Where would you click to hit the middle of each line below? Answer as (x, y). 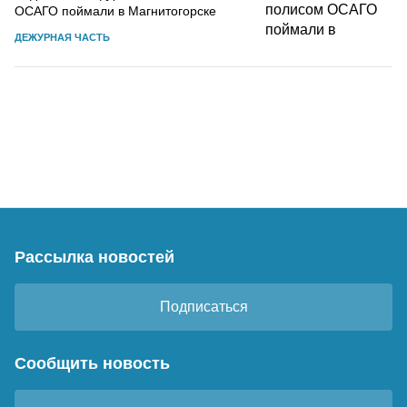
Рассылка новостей (94, 257)
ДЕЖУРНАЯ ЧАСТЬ (62, 37)
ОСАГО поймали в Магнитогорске (115, 10)
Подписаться (203, 306)
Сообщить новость (92, 363)
